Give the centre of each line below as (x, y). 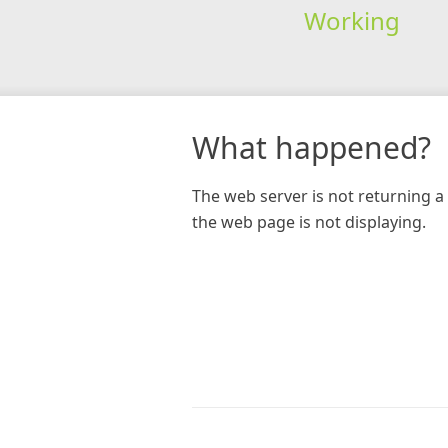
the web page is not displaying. (309, 221)
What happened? (311, 147)
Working (351, 20)
